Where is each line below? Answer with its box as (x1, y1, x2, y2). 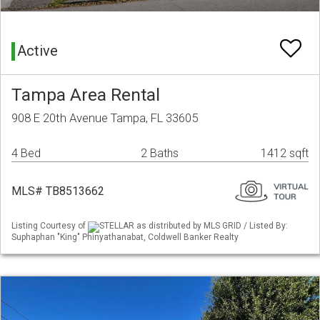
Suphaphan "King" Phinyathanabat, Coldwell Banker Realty (11, 231, 239, 242)
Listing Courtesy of (11, 221, 88, 231)
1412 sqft (261, 146, 309, 161)
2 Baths (141, 146, 179, 161)
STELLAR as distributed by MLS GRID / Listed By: (99, 221, 288, 231)
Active (17, 42, 58, 60)
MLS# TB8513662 (11, 184, 104, 199)
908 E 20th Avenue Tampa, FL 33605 (11, 111, 198, 126)
